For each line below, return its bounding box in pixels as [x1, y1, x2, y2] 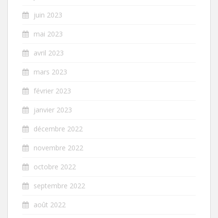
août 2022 [34, 200, 66, 209]
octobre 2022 [34, 162, 76, 171]
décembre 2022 [34, 124, 83, 133]
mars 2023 [34, 67, 67, 76]
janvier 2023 [34, 105, 72, 114]
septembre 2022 [34, 181, 85, 190]
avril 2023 [34, 48, 64, 57]
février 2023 [34, 86, 71, 95]
